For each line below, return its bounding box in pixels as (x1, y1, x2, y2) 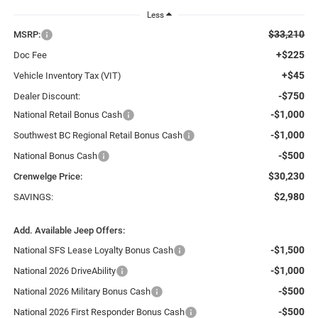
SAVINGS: (13, 191, 53, 202)
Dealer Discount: (13, 90, 80, 102)
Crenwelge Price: (13, 170, 82, 182)
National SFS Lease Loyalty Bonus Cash (13, 244, 173, 256)
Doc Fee (13, 49, 47, 60)
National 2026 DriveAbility (13, 265, 116, 276)
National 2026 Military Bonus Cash (13, 285, 150, 297)
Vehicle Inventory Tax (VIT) (13, 70, 121, 81)
